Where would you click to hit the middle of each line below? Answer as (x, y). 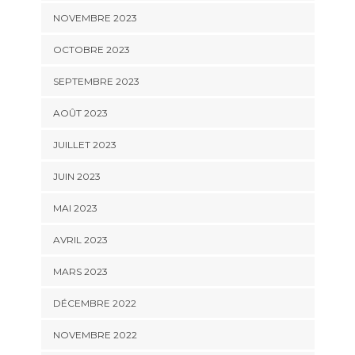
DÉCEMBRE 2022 (94, 303)
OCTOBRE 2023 (91, 49)
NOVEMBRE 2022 (95, 334)
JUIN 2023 (76, 176)
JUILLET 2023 (84, 144)
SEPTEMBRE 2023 (96, 81)
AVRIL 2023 (80, 239)
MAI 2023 (75, 208)
